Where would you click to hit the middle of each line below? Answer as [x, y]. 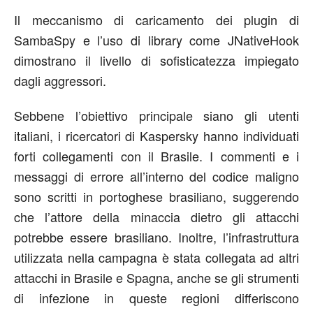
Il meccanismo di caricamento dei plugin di [156, 19]
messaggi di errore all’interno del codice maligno [156, 176]
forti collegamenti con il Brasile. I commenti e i [156, 155]
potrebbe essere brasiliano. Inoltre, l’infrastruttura [156, 236]
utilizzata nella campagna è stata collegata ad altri [156, 257]
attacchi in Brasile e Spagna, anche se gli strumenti [156, 277]
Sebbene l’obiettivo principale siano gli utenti [156, 115]
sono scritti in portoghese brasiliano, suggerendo [156, 196]
